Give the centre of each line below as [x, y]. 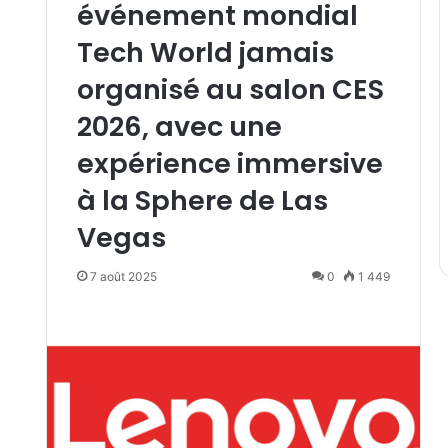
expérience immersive [229, 164]
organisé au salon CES [230, 90]
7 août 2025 [123, 277]
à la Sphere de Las [202, 201]
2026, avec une [179, 127]
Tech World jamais [205, 53]
